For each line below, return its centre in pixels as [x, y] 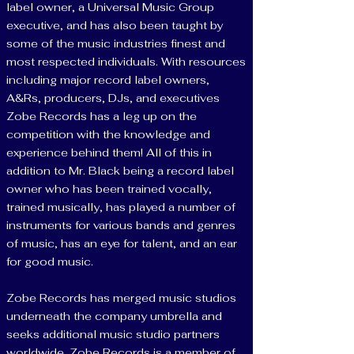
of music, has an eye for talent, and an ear [122, 243]
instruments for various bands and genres [121, 225]
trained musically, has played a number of [121, 207]
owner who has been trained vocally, [109, 189]
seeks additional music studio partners [113, 334]
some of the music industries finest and [116, 43]
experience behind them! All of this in [109, 153]
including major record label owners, [108, 80]
